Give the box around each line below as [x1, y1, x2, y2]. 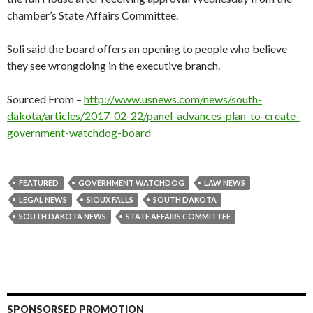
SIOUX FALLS [87, 194, 133, 204]
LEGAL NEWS [19, 194, 67, 204]
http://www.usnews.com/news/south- [84, 92, 262, 105]
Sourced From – [7, 92, 84, 105]
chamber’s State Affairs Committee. [7, 8, 178, 22]
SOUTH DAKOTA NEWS [19, 211, 106, 221]
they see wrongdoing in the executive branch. [7, 58, 220, 72]
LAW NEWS [204, 177, 245, 187]
